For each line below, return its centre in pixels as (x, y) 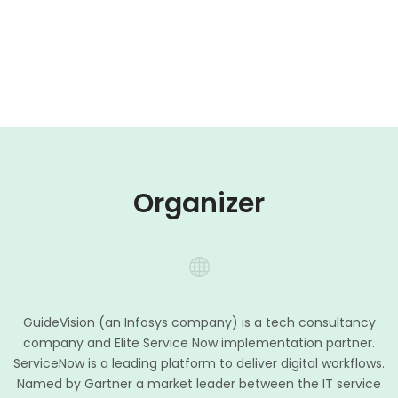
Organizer (199, 203)
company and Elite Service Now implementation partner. (199, 343)
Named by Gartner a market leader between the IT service (199, 384)
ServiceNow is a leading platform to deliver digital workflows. (199, 363)
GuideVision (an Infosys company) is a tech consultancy (199, 322)
